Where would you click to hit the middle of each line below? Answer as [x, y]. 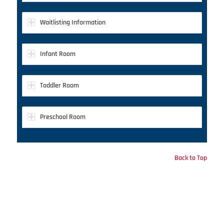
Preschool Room [62, 117]
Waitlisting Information [72, 22]
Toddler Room [59, 85]
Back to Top [191, 158]
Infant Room [57, 54]
